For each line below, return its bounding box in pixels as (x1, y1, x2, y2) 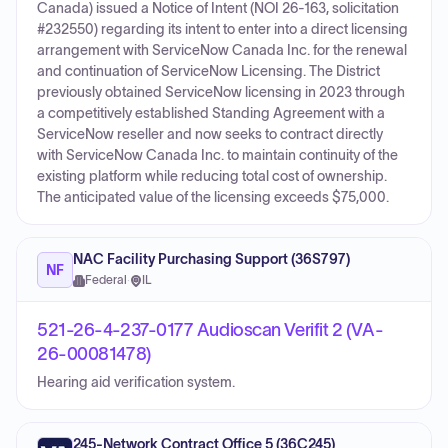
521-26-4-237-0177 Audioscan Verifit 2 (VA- (37, 320, 384, 340)
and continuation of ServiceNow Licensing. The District (37, 64, 380, 79)
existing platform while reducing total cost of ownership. (37, 169, 387, 184)
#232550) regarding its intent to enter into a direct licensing (37, 22, 408, 37)
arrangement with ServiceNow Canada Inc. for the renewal (37, 43, 407, 58)
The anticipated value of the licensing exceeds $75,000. (37, 190, 389, 205)
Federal (85, 274, 127, 286)
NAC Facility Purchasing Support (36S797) (73, 252, 350, 267)
